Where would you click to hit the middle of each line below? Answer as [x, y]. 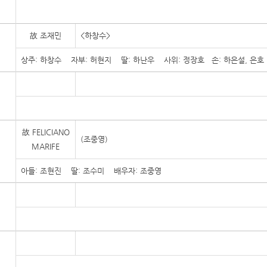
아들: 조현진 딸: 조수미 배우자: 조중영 [97, 171]
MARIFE [46, 146]
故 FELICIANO [46, 132]
